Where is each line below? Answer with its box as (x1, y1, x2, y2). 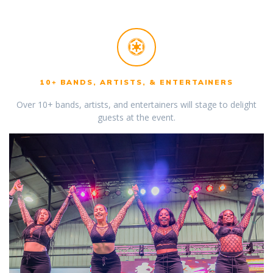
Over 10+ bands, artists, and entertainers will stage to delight (16, 99, 257, 111)
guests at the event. (97, 112, 175, 124)
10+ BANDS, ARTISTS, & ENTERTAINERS (39, 77, 234, 87)
